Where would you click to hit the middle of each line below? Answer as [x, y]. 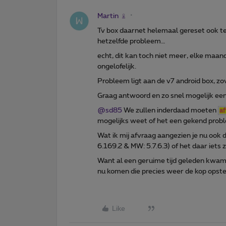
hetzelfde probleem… [131, 41]
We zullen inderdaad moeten [170, 110]
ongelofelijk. [117, 66]
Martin [108, 16]
